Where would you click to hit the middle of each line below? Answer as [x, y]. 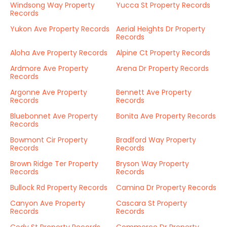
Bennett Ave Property [154, 92]
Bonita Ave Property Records [166, 116]
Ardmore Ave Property [49, 68]
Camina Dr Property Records [166, 187]
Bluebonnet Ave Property [54, 116]
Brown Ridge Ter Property [54, 164]
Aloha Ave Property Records [59, 53]
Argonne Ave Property [49, 92]
